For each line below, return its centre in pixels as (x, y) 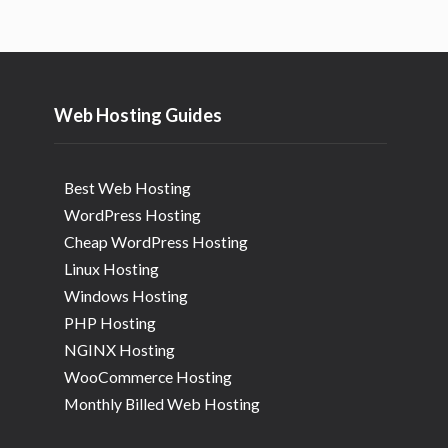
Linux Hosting (111, 268)
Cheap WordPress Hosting (156, 241)
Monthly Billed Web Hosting (162, 403)
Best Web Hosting (127, 187)
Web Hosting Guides (138, 115)
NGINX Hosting (119, 349)
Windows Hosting (126, 295)
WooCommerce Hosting (148, 376)
